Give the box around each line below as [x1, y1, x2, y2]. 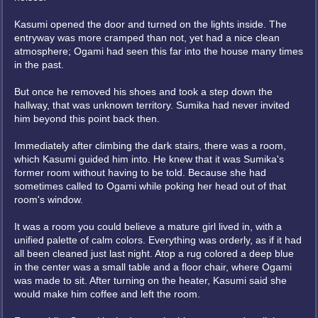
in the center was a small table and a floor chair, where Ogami [14, 261, 292, 273]
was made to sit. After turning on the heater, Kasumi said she [14, 275, 287, 286]
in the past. [14, 59, 64, 70]
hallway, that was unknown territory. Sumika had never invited [14, 99, 290, 111]
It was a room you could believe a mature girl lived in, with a [14, 221, 282, 232]
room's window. [14, 194, 83, 205]
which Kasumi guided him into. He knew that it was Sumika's [14, 153, 284, 165]
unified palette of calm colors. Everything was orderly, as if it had [14, 234, 302, 246]
